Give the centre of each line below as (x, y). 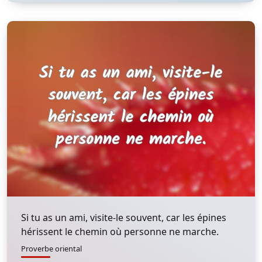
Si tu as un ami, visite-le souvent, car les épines (124, 218)
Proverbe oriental (51, 249)
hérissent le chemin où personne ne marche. (120, 232)
